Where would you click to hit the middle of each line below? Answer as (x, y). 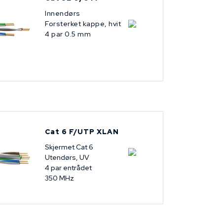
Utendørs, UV (67, 158)
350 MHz (59, 178)
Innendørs (63, 14)
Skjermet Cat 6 (70, 147)
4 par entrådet (69, 168)
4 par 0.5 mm (68, 34)
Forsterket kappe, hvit (83, 24)
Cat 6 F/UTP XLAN (82, 132)
